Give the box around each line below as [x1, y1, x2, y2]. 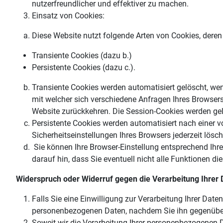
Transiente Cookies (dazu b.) [32, 51, 132, 61]
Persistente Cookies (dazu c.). [32, 63, 135, 73]
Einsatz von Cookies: [32, 11, 105, 21]
